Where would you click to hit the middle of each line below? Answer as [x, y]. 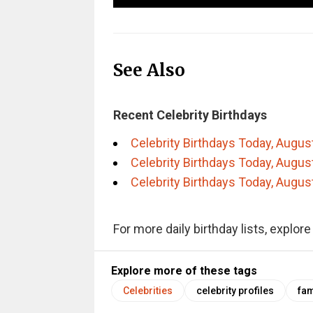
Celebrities [147, 291]
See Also [149, 70]
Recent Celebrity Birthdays [190, 115]
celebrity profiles [235, 291]
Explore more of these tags [184, 271]
